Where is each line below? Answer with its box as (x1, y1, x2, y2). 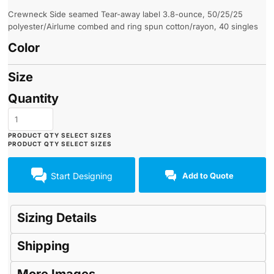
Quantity (8, 91, 59, 106)
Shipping (17, 239, 70, 254)
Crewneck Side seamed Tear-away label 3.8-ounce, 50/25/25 (8, 9, 243, 19)
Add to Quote (182, 171, 234, 181)
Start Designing (50, 170, 113, 181)
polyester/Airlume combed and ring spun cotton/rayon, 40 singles (8, 21, 258, 31)
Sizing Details (17, 210, 97, 226)
